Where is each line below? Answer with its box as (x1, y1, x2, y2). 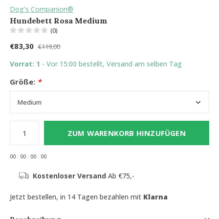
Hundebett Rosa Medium (10, 16, 107, 25)
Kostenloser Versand (32, 171, 106, 180)
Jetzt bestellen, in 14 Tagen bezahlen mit (10, 192, 143, 201)
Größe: (10, 77, 37, 87)
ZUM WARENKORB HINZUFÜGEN (67, 128, 186, 138)
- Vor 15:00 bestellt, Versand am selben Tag (42, 59, 182, 68)
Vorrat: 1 (10, 59, 42, 68)
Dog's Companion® (10, 4, 73, 14)
